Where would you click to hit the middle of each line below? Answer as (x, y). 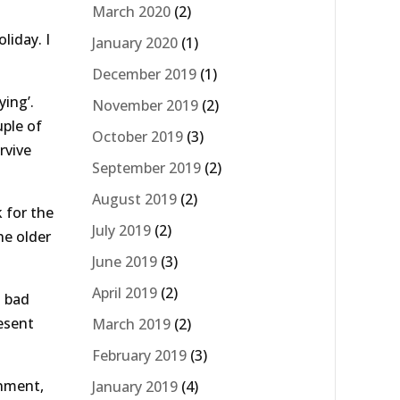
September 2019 (146, 167)
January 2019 (135, 386)
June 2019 (125, 261)
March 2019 (131, 324)
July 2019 (121, 230)
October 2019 (137, 136)
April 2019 (125, 292)
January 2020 (135, 42)
